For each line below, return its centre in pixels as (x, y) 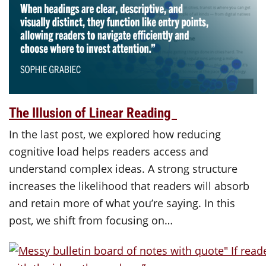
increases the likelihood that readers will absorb (129, 186)
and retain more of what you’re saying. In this (122, 203)
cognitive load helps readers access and (109, 151)
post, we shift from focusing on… (91, 220)
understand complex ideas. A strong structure (123, 168)
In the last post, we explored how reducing (115, 134)
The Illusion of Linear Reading (93, 112)
